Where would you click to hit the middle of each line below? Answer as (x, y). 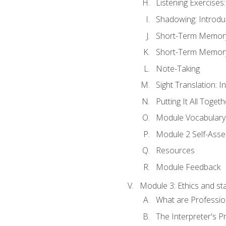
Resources (175, 151)
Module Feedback (188, 167)
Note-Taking (178, 68)
